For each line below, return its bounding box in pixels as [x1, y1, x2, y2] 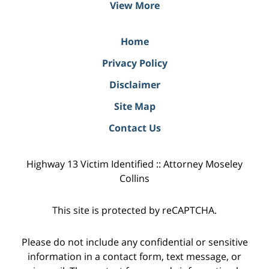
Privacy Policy [101, 56, 168, 70]
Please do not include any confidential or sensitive [21, 235, 248, 249]
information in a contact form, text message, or [28, 249, 241, 263]
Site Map [113, 100, 156, 113]
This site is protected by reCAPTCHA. [52, 204, 217, 217]
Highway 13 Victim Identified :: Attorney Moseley [26, 157, 243, 171]
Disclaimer [109, 78, 160, 92]
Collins [119, 172, 150, 186]
